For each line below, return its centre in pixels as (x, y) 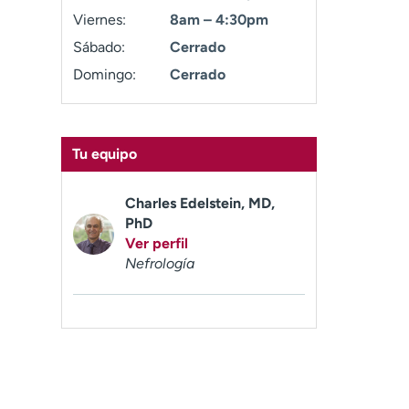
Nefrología (160, 263)
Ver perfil (157, 243)
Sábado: (100, 47)
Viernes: (100, 20)
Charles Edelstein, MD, (200, 203)
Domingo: (105, 74)
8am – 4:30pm (219, 20)
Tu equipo (105, 154)
